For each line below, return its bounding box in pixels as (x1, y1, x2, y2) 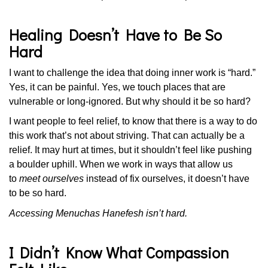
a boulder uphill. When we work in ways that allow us (9, 159, 233, 169)
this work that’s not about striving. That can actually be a (9, 130, 245, 141)
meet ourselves (19, 173, 84, 184)
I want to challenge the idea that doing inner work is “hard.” (9, 67, 255, 78)
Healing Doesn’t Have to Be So (9, 25, 222, 45)
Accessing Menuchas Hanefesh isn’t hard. (9, 208, 187, 218)
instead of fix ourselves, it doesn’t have (84, 173, 249, 184)
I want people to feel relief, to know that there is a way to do (9, 116, 257, 126)
